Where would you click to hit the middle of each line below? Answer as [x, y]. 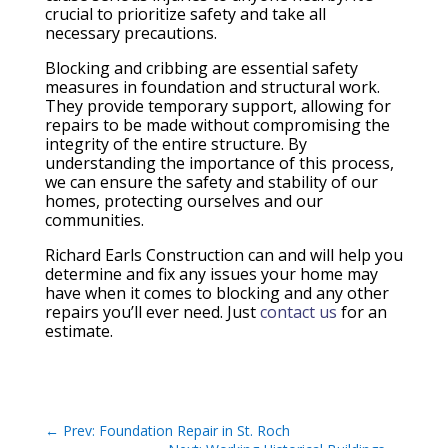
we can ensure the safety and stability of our [211, 182]
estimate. [78, 331]
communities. [94, 220]
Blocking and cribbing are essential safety [201, 68]
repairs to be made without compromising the [217, 125]
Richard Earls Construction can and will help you [223, 255]
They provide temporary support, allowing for [217, 106]
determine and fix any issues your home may [211, 274]
